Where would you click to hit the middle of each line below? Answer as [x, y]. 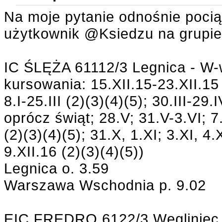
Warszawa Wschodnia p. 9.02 [105, 185]
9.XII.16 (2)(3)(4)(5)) [74, 151]
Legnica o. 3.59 [56, 168]
